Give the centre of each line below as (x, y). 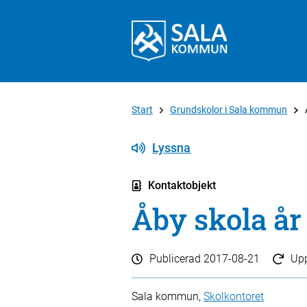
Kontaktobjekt (182, 185)
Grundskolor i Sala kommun (229, 110)
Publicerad (176, 259)
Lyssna (172, 148)
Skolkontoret (234, 296)
